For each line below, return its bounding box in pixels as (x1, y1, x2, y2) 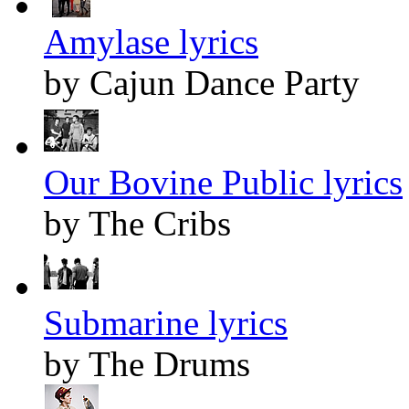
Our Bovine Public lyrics (44, 163, 403, 203)
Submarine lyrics (44, 303, 288, 343)
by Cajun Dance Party (44, 63, 360, 103)
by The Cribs (44, 204, 231, 244)
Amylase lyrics (44, 22, 258, 62)
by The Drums (44, 344, 250, 384)
